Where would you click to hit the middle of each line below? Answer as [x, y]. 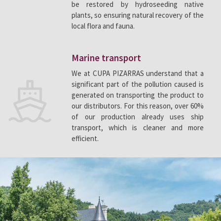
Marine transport [106, 58]
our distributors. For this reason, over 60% [138, 106]
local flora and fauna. [103, 26]
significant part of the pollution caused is [138, 84]
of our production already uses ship [138, 117]
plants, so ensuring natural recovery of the [138, 15]
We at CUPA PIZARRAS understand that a [138, 74]
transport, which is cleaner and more [138, 128]
